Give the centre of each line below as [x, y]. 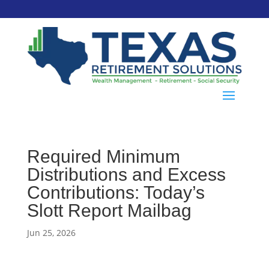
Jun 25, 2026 [51, 232]
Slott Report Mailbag [109, 210]
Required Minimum [103, 156]
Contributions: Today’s [116, 192]
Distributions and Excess [126, 174]
